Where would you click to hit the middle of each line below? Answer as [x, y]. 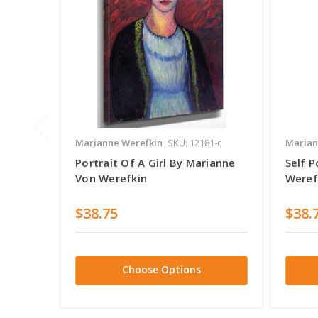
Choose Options [161, 269]
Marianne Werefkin [119, 142]
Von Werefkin [111, 178]
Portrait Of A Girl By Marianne [155, 162]
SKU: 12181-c [194, 142]
